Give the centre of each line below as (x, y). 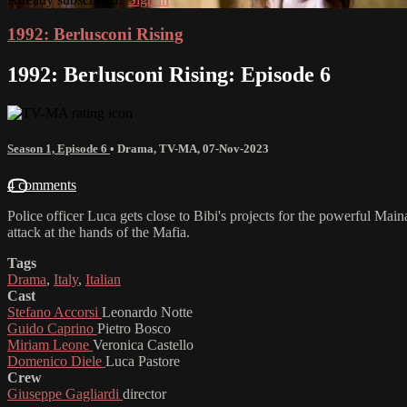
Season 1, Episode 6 (59, 149)
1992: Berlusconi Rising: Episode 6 (169, 75)
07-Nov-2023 (236, 149)
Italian (103, 279)
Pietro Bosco (134, 328)
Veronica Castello (143, 344)
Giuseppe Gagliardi (65, 393)
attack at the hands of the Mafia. (99, 232)
